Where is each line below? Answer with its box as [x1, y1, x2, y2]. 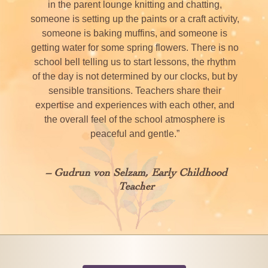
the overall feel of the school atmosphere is [44, 114, 225, 124]
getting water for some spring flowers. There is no [31, 42, 239, 53]
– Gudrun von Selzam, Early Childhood [45, 167, 227, 178]
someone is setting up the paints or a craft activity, [30, 14, 239, 24]
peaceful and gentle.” [90, 129, 179, 139]
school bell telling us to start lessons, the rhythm [33, 57, 236, 67]
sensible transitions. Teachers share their [48, 86, 221, 96]
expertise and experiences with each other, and [35, 100, 234, 110]
